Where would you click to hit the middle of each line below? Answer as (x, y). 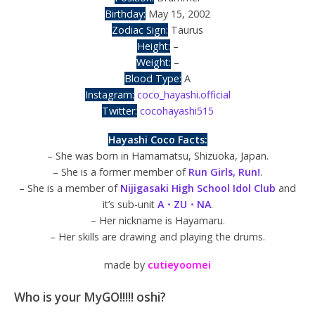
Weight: (153, 62)
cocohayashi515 (176, 110)
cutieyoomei (179, 265)
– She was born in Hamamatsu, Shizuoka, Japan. (157, 155)
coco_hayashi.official (184, 94)
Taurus (186, 30)
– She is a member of (70, 188)
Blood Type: (153, 78)
